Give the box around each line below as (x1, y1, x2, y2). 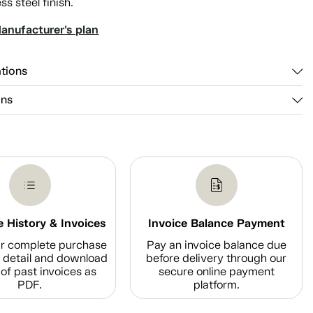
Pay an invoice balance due (146, 238, 286, 252)
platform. (193, 277, 240, 291)
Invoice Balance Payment (147, 215, 285, 231)
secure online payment (158, 264, 275, 278)
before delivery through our (146, 251, 287, 265)
